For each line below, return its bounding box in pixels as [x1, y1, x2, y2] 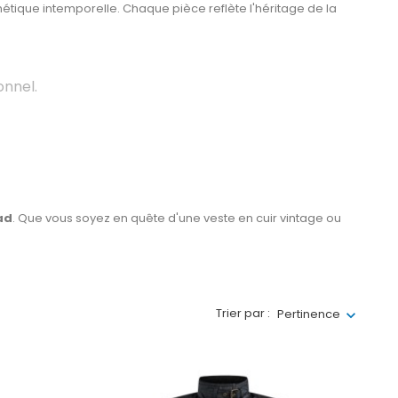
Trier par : [216, 305, 270, 322]
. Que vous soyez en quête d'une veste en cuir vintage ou [12, 209, 341, 227]
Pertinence [277, 305, 340, 322]
